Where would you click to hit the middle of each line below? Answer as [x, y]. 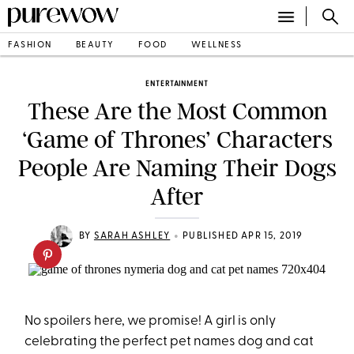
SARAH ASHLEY [132, 236]
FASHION [30, 45]
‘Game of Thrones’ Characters [177, 140]
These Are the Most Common [177, 111]
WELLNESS [217, 45]
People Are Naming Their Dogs [177, 168]
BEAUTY [95, 45]
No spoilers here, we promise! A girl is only [151, 321]
